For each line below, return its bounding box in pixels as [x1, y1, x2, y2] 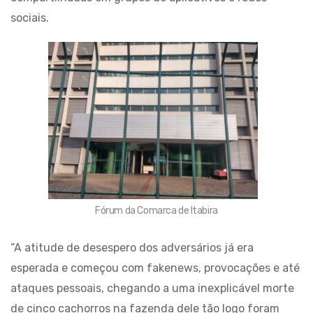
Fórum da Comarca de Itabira [95, 205, 218, 217]
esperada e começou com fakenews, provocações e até [10, 261, 300, 275]
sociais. [10, 11, 49, 24]
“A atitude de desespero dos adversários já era [10, 241, 254, 254]
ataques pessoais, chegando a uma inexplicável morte [10, 282, 294, 295]
